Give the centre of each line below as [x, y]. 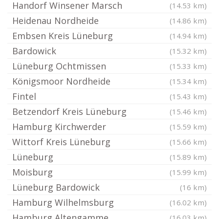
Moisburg [33, 172]
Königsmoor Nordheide [61, 81]
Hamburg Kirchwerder [59, 127]
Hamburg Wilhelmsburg [63, 202]
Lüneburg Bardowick [56, 187]
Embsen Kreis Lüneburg [63, 36]
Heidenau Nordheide [55, 21]
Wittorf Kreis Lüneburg [61, 142]
